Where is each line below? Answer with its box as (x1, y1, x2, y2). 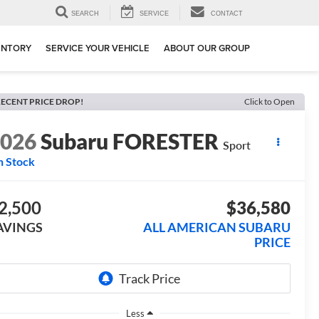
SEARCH (71, 10, 99, 18)
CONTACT (211, 10, 243, 18)
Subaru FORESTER (41, 128, 219, 155)
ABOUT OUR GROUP (164, 41, 250, 56)
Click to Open (244, 96, 295, 107)
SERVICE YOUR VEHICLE (46, 41, 150, 56)
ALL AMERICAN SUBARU (142, 219, 291, 236)
